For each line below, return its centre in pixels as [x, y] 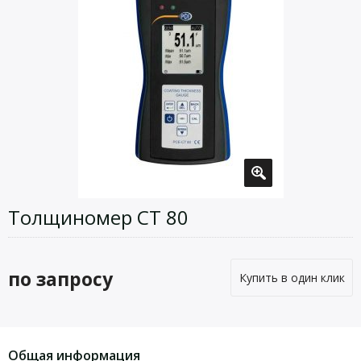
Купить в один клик [292, 278]
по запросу [60, 279]
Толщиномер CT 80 [98, 217]
